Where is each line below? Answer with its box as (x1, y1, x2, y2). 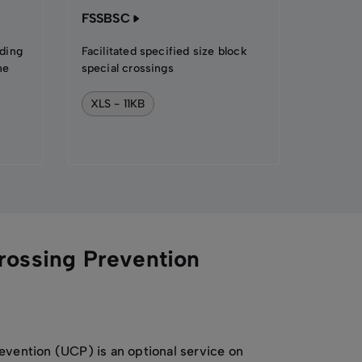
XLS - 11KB (90, 96, 145, 111)
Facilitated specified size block (81, 44, 247, 58)
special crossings (81, 61, 174, 75)
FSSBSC (81, 11, 130, 26)
